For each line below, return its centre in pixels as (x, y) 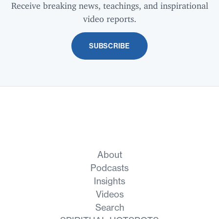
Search (109, 208)
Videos (109, 195)
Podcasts (109, 168)
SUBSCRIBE (109, 46)
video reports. (109, 17)
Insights (109, 181)
